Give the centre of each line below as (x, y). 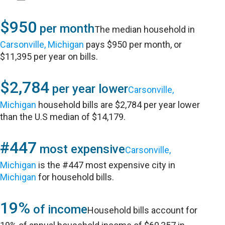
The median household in (145, 29)
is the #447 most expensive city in (106, 165)
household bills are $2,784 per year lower (118, 105)
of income (59, 209)
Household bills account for (143, 210)
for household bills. (75, 177)
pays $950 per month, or (133, 44)
